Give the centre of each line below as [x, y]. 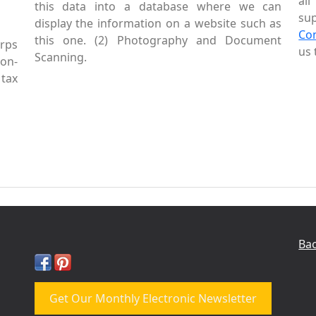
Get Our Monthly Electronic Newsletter [153, 298]
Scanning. [60, 57]
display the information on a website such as [158, 23]
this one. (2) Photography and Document [158, 40]
